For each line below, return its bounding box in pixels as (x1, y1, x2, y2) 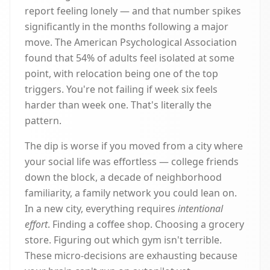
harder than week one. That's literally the (25, 98, 212, 111)
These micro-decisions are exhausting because (25, 249, 237, 262)
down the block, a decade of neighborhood (25, 171, 222, 184)
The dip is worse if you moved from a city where (25, 139, 243, 152)
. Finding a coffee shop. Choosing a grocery (48, 218, 244, 231)
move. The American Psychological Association (25, 36, 237, 49)
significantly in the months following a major (25, 20, 228, 33)
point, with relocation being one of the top (25, 67, 218, 80)
